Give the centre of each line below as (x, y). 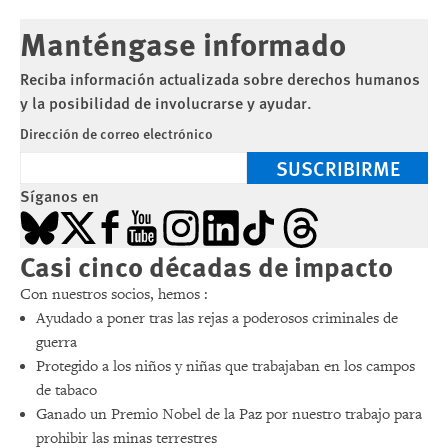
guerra (56, 342)
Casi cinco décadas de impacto (206, 265)
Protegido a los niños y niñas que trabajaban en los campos (225, 366)
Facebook (131, 218)
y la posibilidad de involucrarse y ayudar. (166, 102)
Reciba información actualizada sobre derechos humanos (220, 78)
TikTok (263, 218)
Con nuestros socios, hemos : (114, 294)
